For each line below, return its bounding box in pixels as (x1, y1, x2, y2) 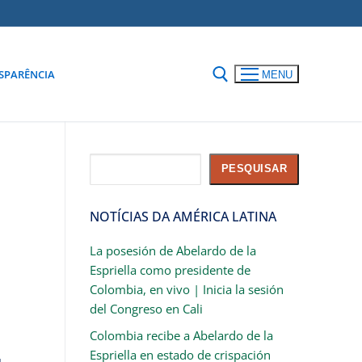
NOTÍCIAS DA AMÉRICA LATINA (89, 207, 276, 225)
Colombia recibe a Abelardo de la (89, 326, 273, 343)
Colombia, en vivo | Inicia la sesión (89, 280, 284, 297)
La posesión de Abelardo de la (89, 242, 256, 259)
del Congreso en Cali (89, 300, 203, 317)
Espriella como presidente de (89, 261, 250, 278)
